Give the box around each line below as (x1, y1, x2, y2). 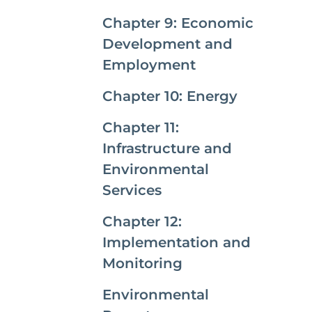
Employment (102, 56, 196, 73)
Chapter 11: (102, 119, 179, 136)
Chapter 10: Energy (102, 88, 237, 104)
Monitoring (102, 255, 182, 272)
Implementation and (102, 234, 251, 251)
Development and (102, 36, 233, 52)
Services (102, 182, 162, 198)
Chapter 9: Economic (102, 15, 253, 31)
